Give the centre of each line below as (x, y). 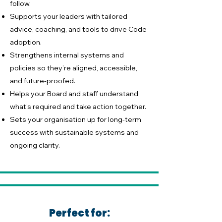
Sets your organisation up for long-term (76, 119)
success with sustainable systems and (74, 132)
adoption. (26, 42)
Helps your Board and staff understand (74, 94)
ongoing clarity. (35, 145)
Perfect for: (79, 213)
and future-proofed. (43, 81)
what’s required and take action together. (78, 107)
